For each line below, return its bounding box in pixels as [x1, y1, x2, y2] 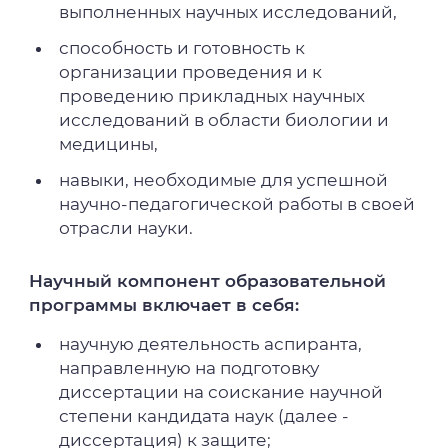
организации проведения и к [59, 61, 323, 82]
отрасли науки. [59, 217, 194, 238]
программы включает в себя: [29, 295, 300, 316]
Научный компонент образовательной [29, 271, 387, 292]
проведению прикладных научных [59, 85, 366, 106]
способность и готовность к [59, 37, 306, 58]
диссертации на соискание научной [59, 381, 384, 402]
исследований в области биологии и [59, 109, 390, 130]
